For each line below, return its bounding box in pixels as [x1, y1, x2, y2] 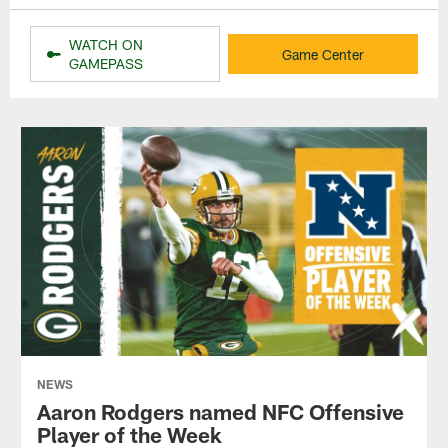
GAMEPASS [69, 55, 144, 73]
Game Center [281, 45, 364, 63]
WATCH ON [69, 36, 144, 54]
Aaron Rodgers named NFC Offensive [36, 398, 404, 424]
